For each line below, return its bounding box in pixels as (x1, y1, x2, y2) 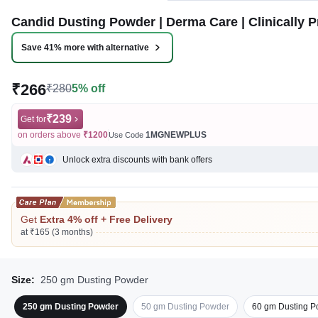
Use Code (109, 131, 146, 139)
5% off (72, 82, 105, 94)
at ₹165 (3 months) (21, 227, 93, 237)
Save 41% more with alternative (21, 43, 149, 53)
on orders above (18, 130, 83, 140)
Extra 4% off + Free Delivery (40, 214, 172, 225)
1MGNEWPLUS (146, 130, 207, 140)
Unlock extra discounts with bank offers (62, 155, 212, 165)
